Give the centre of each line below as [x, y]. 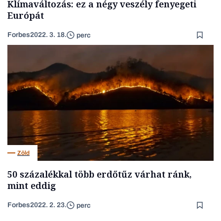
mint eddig [32, 186]
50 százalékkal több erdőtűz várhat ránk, [100, 174]
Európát [26, 16]
